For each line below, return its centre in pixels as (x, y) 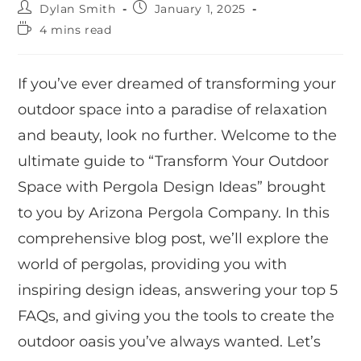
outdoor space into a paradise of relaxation (173, 110)
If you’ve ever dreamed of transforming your (177, 84)
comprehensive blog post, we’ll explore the (174, 239)
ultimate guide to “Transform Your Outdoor (174, 162)
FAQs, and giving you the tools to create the (176, 316)
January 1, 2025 (200, 9)
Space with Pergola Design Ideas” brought (172, 187)
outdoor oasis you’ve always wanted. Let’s (170, 342)
